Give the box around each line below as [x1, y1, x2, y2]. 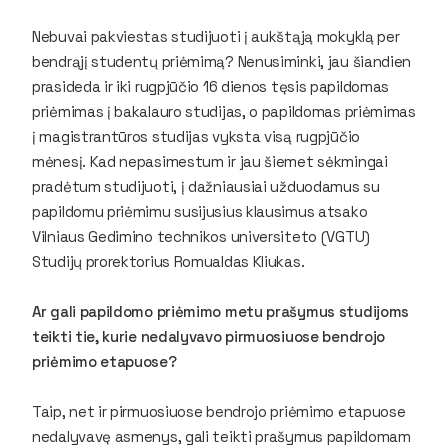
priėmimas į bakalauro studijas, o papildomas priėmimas [32, 101, 416, 121]
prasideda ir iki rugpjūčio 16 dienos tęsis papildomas [32, 76, 390, 96]
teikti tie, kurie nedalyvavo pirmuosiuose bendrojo [32, 326, 386, 346]
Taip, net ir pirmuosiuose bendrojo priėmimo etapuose [32, 401, 406, 421]
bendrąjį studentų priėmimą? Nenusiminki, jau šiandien [32, 51, 412, 71]
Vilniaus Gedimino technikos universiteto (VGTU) [32, 226, 370, 246]
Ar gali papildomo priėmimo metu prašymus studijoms [32, 301, 409, 321]
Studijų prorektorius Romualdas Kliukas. [32, 251, 305, 271]
